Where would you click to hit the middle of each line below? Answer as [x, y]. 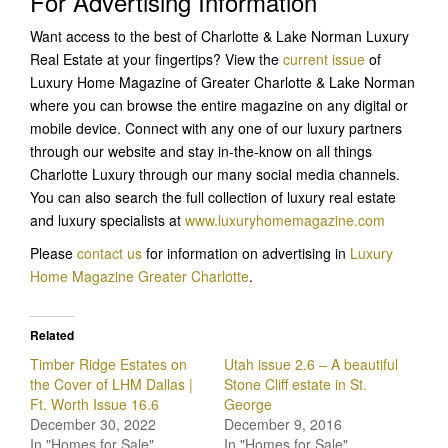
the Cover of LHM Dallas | [111, 383]
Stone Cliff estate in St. [295, 383]
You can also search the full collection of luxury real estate [213, 196]
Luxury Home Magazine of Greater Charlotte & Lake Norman [222, 81]
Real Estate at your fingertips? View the [156, 58]
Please [53, 252]
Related [52, 334]
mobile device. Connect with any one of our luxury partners [216, 127]
